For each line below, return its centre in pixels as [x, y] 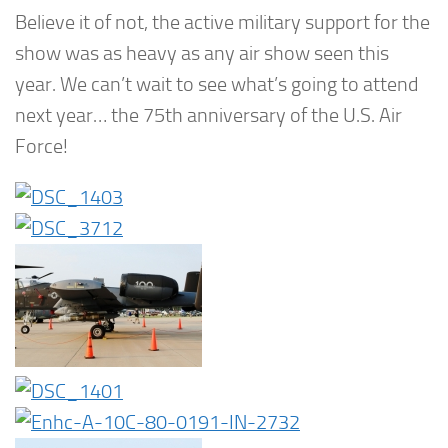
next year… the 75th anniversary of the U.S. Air [208, 116]
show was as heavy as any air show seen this [202, 54]
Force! [41, 147]
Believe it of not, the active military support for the [222, 23]
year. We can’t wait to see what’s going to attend [216, 85]
